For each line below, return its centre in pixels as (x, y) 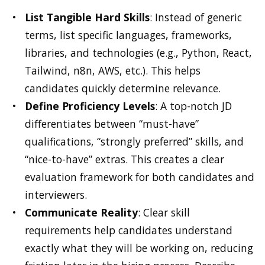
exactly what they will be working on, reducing (139, 248)
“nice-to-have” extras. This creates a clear (125, 159)
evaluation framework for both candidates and (140, 177)
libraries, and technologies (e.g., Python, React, (138, 52)
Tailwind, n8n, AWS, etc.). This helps (113, 70)
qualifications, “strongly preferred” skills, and (134, 141)
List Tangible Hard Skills (87, 17)
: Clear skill (164, 212)
